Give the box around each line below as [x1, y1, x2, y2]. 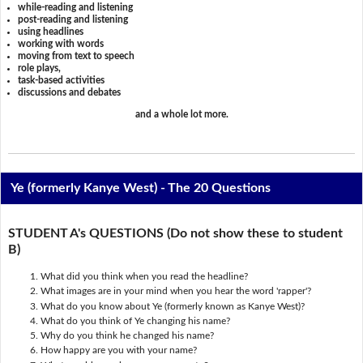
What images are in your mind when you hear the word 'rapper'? [40, 286, 311, 297]
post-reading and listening [18, 14, 129, 24]
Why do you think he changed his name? [40, 331, 214, 341]
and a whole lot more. [135, 109, 228, 120]
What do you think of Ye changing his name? [40, 315, 230, 326]
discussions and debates [18, 87, 122, 97]
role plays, [18, 62, 62, 73]
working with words [18, 38, 105, 49]
